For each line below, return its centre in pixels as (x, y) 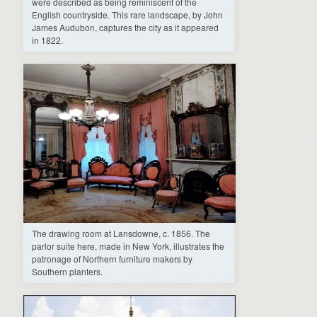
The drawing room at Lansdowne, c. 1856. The (121, 233)
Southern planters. (67, 271)
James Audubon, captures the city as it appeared (125, 27)
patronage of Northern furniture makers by (112, 258)
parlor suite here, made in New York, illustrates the (128, 246)
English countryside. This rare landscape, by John (127, 14)
